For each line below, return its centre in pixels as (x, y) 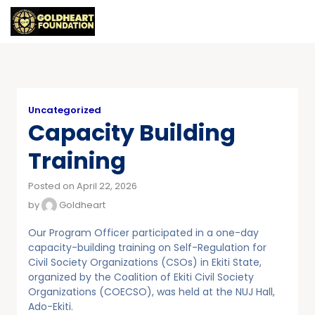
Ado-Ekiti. (51, 306)
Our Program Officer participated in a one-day (143, 232)
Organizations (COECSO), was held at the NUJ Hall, (152, 291)
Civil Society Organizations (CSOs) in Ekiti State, (145, 262)
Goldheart (81, 205)
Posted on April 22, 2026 (83, 186)
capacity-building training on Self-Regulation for (147, 247)
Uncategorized (65, 110)
